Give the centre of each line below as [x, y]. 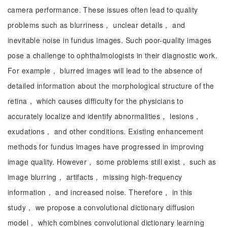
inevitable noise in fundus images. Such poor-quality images [110, 40]
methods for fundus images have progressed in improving [106, 146]
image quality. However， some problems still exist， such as [112, 162]
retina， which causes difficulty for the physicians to [96, 101]
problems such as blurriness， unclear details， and [97, 25]
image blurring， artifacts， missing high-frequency [95, 177]
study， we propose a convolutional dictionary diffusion [101, 207]
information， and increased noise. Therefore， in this [100, 192]
